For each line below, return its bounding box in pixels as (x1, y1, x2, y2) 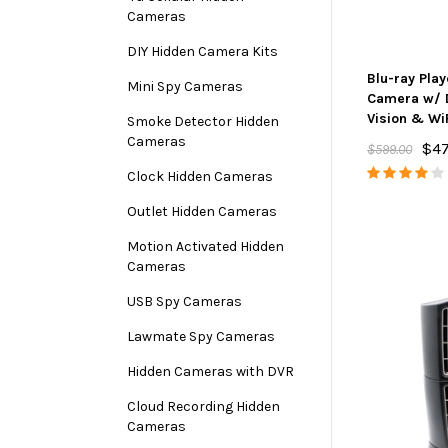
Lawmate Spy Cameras (127, 328, 275, 345)
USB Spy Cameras (127, 293, 242, 310)
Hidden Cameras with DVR (127, 363, 294, 380)
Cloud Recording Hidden (127, 398, 280, 415)
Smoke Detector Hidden (127, 113, 279, 130)
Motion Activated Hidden (127, 238, 284, 255)
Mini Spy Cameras (127, 78, 243, 95)
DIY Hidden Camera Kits (127, 43, 278, 60)
